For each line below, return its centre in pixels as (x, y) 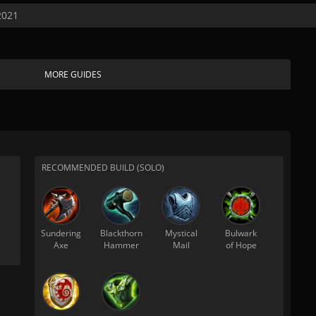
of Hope (241, 245)
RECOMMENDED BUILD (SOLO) (103, 168)
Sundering (61, 233)
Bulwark (241, 233)
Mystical (181, 233)
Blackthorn (121, 233)
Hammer (121, 245)
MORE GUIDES (73, 74)
